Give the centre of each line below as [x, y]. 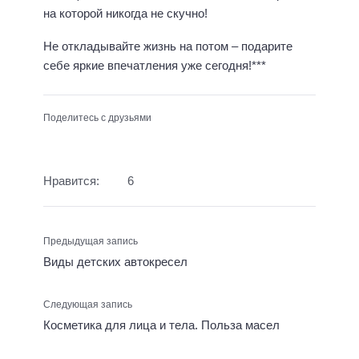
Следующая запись [88, 304]
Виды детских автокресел [115, 261]
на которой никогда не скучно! [125, 14]
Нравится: [71, 181]
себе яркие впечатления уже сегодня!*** [155, 65]
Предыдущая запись [91, 241]
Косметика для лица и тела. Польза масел [161, 325]
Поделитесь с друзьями [97, 118]
